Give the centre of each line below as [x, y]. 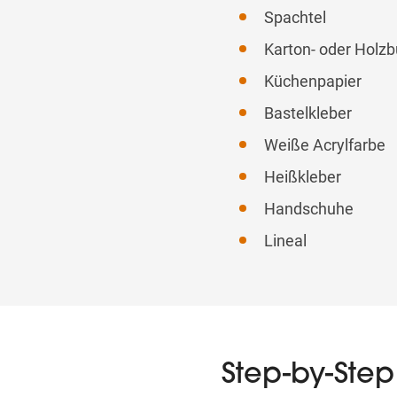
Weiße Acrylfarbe [324, 145]
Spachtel [295, 18]
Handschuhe [308, 209]
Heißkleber [302, 177]
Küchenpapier [312, 82]
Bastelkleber [307, 113]
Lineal [285, 241]
